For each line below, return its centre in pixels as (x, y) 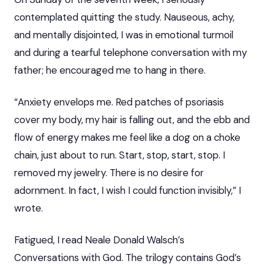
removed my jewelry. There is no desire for (109, 172)
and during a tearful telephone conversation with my (131, 52)
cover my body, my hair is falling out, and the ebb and (132, 119)
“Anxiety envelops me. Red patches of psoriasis (119, 102)
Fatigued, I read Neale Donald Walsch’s (99, 240)
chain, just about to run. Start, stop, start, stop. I (120, 155)
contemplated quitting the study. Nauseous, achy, (124, 17)
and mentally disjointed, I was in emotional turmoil (124, 34)
